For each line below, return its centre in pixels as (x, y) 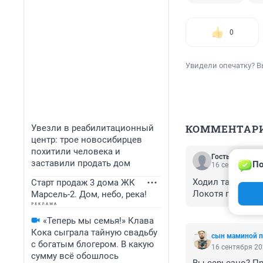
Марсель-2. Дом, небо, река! (89, 194)
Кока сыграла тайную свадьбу (94, 232)
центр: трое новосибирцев (87, 140)
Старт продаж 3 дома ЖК (83, 183)
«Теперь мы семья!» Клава (98, 221)
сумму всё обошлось (75, 256)
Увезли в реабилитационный (92, 128)
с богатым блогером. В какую (92, 244)
